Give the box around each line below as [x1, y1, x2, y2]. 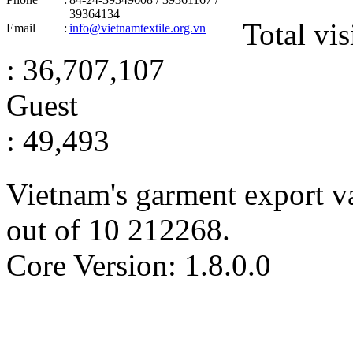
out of [6, 213, 88, 247]
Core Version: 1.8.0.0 [6, 248, 271, 283]
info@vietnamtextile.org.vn [69, 20, 206, 35]
